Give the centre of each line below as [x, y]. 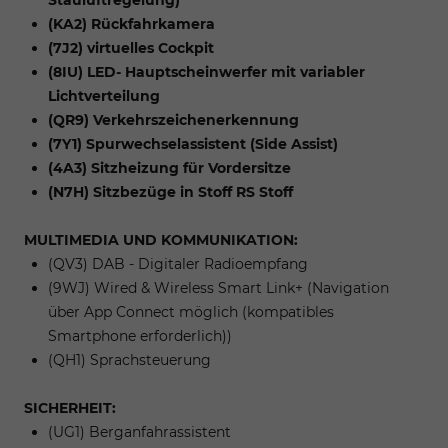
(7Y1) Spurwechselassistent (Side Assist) [193, 143]
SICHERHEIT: [70, 407]
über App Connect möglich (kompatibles [191, 311]
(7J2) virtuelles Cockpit [131, 47]
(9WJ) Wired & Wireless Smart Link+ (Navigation [218, 287]
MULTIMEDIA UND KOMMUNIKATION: [161, 239]
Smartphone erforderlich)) [140, 335]
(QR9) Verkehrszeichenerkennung [173, 119]
